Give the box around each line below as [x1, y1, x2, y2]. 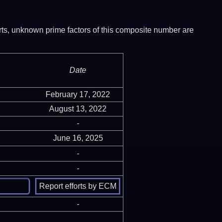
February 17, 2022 [46, 90, 110, 99]
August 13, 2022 [49, 104, 107, 113]
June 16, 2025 [53, 133, 103, 142]
